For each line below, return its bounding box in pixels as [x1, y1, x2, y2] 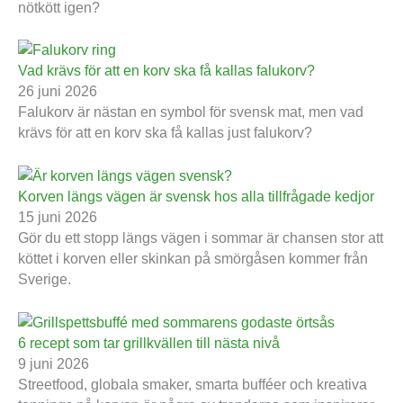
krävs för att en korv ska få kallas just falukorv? [18, 125, 312, 141]
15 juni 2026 [18, 209, 97, 225]
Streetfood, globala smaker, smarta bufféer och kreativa [18, 376, 367, 392]
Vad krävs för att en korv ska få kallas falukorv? [18, 63, 315, 79]
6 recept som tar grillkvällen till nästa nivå [18, 335, 280, 351]
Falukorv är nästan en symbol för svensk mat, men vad [18, 104, 363, 121]
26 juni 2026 [18, 84, 97, 100]
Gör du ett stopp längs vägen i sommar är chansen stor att [18, 229, 383, 246]
